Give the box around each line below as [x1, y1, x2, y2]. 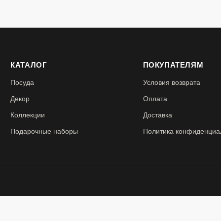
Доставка [143, 111, 172, 119]
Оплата [143, 95, 167, 103]
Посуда [10, 78, 35, 86]
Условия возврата [143, 78, 200, 86]
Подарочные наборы [10, 127, 78, 135]
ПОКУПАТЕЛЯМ [143, 60, 204, 70]
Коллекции [10, 111, 45, 119]
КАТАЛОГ [10, 60, 47, 70]
